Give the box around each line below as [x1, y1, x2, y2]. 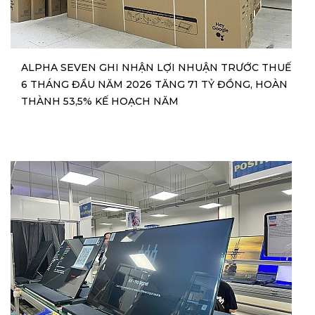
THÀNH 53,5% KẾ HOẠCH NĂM [21, 95, 179, 108]
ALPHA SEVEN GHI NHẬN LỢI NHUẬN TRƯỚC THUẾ [21, 61, 291, 75]
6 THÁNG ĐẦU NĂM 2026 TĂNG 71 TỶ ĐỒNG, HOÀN [21, 78, 288, 91]
